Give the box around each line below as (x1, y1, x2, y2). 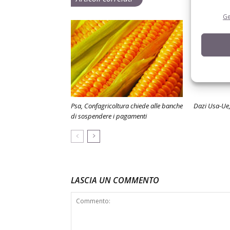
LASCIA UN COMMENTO (71, 175, 159, 186)
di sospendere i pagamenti (71, 111, 147, 121)
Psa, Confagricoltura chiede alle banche (71, 101, 183, 110)
